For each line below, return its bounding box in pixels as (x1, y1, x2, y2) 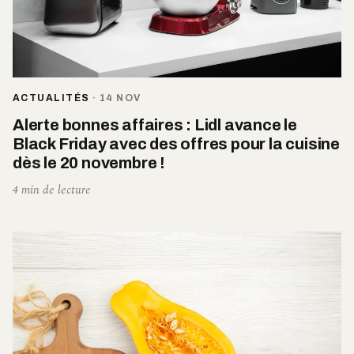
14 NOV (99, 92, 141, 104)
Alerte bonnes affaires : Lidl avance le (13, 115, 298, 134)
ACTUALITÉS (13, 92, 90, 104)
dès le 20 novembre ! (13, 153, 165, 171)
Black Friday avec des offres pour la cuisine (13, 134, 340, 153)
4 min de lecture (13, 180, 91, 199)
